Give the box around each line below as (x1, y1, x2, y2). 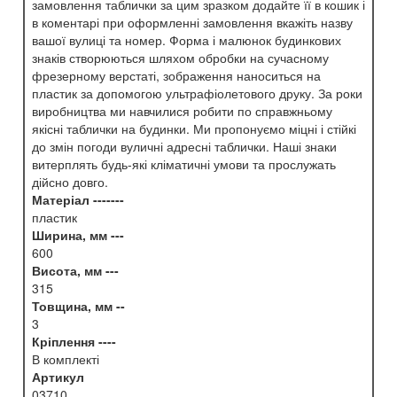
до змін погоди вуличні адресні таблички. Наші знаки (32, 137, 337, 156)
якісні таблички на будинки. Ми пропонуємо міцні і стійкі (32, 120, 356, 138)
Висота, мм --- (32, 261, 119, 280)
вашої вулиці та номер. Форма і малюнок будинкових (32, 31, 341, 50)
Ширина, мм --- (32, 226, 124, 245)
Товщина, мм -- (32, 297, 125, 315)
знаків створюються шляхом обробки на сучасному (32, 49, 329, 67)
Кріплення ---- (32, 332, 116, 351)
